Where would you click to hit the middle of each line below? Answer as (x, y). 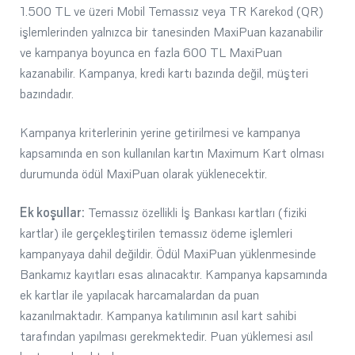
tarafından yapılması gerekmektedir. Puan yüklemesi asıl (166, 336)
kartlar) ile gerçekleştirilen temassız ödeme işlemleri (156, 233)
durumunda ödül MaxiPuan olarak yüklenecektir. (143, 174)
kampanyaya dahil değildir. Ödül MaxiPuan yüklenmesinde (168, 254)
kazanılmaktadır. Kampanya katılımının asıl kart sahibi (158, 315)
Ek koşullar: (52, 212)
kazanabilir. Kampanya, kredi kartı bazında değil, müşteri (164, 73)
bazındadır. (47, 94)
